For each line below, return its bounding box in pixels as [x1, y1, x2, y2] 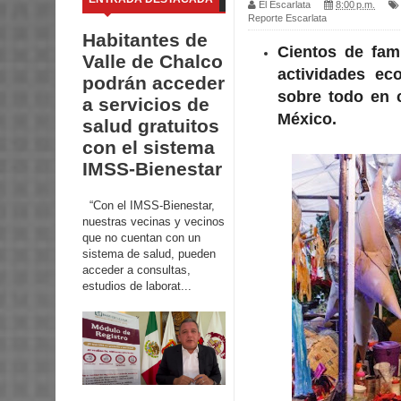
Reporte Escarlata [248, 12, 327, 23]
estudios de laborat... [82, 278, 192, 293]
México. [277, 109, 337, 128]
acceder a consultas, [82, 262, 191, 277]
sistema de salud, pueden [82, 246, 216, 260]
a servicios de [82, 94, 209, 115]
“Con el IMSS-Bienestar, [82, 198, 215, 212]
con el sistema [82, 137, 215, 158]
